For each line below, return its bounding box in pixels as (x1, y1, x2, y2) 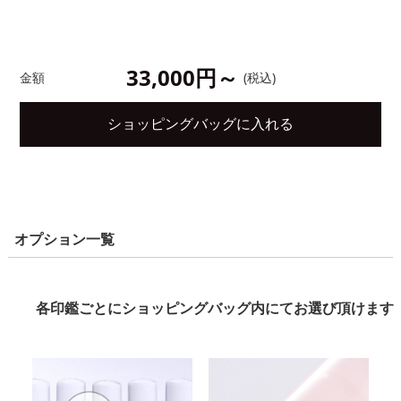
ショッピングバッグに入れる (107, 116, 294, 132)
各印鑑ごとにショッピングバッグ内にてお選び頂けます (36, 297, 394, 318)
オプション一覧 (14, 228, 115, 249)
